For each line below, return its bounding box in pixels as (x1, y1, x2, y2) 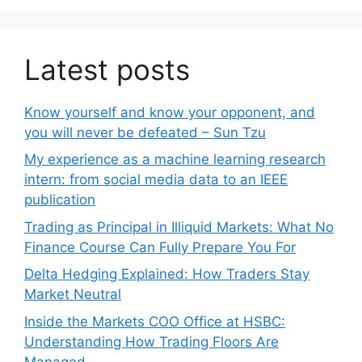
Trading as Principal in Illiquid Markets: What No (24, 218, 334, 235)
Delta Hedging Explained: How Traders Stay (24, 266, 309, 283)
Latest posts (24, 52, 190, 86)
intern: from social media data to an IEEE (24, 171, 288, 188)
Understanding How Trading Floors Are (24, 333, 279, 350)
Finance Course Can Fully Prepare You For (24, 238, 296, 255)
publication (24, 192, 95, 208)
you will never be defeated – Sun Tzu (24, 124, 266, 141)
